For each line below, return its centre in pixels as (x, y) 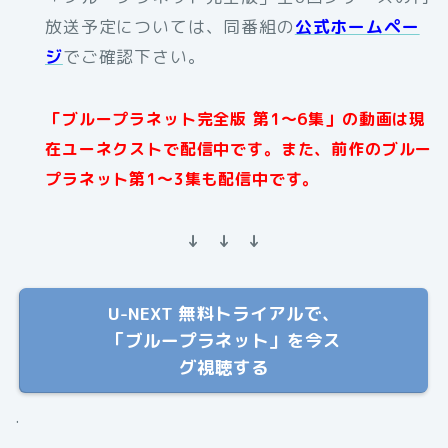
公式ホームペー (357, 26)
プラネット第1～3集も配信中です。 (182, 178)
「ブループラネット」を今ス (224, 340)
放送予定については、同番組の (170, 26)
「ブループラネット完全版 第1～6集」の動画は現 (236, 118)
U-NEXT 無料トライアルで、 (224, 313)
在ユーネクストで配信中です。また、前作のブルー (239, 148)
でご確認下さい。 (134, 56)
